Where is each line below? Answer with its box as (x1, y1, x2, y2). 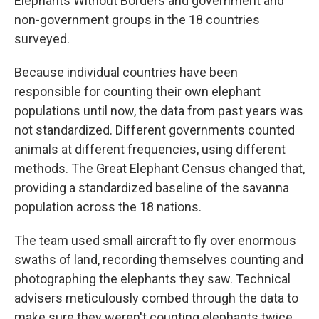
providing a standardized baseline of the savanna (14, 180, 289, 195)
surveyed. (14, 31, 70, 46)
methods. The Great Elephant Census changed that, (14, 161, 305, 176)
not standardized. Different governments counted (14, 122, 295, 137)
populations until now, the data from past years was (14, 103, 303, 118)
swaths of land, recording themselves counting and (14, 252, 303, 267)
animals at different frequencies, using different (14, 142, 286, 157)
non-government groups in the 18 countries (14, 12, 260, 27)
